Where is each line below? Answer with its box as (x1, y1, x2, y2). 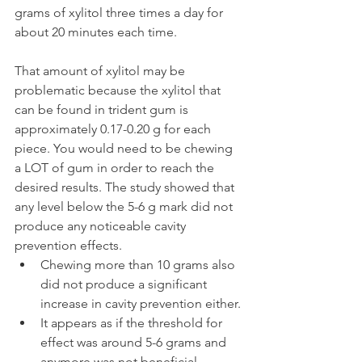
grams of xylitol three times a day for (15, 4, 226, 20)
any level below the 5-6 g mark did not (15, 198, 236, 214)
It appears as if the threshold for (40, 314, 225, 330)
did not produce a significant (40, 276, 210, 292)
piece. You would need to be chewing (15, 140, 236, 156)
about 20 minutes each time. (15, 23, 177, 40)
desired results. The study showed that (15, 179, 238, 195)
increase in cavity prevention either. (40, 295, 241, 311)
